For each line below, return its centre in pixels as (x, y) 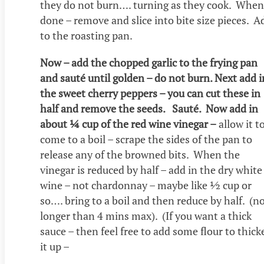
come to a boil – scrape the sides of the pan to (146, 139)
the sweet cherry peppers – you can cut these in (150, 93)
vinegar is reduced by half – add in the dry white (151, 170)
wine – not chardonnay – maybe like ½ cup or (146, 185)
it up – (56, 247)
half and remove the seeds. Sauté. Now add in (149, 109)
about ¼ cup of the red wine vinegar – (128, 124)
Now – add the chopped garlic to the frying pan (149, 63)
